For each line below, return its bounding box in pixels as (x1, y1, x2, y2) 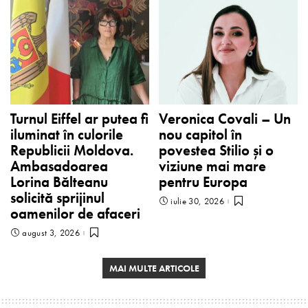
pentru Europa (159, 173, 247, 191)
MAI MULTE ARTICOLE (109, 261, 199, 274)
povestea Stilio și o (159, 141, 274, 159)
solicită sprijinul (10, 188, 104, 207)
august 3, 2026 (22, 228, 80, 239)
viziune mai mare (159, 157, 266, 175)
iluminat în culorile (10, 125, 123, 144)
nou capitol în (159, 125, 242, 144)
